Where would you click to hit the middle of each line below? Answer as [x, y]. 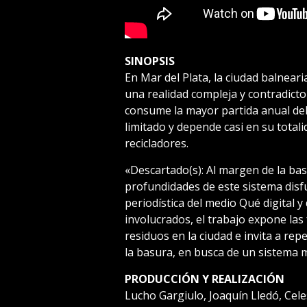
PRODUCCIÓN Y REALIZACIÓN [204, 279]
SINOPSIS [149, 61]
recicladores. [156, 143]
